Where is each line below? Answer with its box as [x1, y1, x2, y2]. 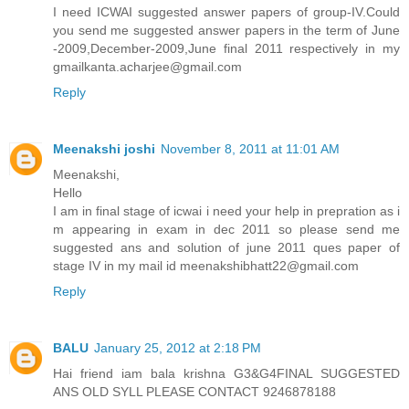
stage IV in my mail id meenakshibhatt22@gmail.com [53, 257, 359, 273]
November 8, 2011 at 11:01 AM [161, 141, 340, 156]
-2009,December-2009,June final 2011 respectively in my [53, 40, 400, 56]
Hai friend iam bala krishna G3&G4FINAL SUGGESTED [53, 365, 400, 381]
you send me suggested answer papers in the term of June [53, 22, 400, 37]
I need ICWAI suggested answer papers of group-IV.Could [53, 4, 400, 19]
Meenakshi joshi [53, 141, 155, 156]
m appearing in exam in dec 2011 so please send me [53, 221, 400, 236]
